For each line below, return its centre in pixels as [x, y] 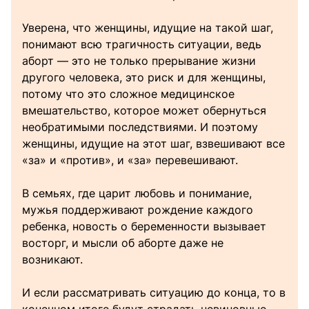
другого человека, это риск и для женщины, [144, 78]
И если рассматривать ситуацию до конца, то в [154, 293]
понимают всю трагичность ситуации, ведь [142, 44]
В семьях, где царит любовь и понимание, [137, 193]
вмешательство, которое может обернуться [144, 111]
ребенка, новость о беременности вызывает [144, 227]
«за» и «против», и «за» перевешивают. [130, 160]
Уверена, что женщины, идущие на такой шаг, [148, 28]
